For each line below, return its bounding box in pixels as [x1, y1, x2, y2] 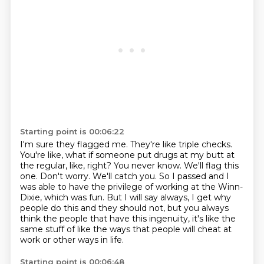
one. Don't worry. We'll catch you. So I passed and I [19, 171, 229, 181]
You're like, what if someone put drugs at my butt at [19, 150, 235, 160]
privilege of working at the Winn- [107, 181, 243, 192]
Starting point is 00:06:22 [19, 127, 124, 136]
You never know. [113, 160, 184, 171]
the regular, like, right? [19, 160, 114, 171]
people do [19, 203, 64, 213]
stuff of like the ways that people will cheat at [45, 224, 232, 235]
